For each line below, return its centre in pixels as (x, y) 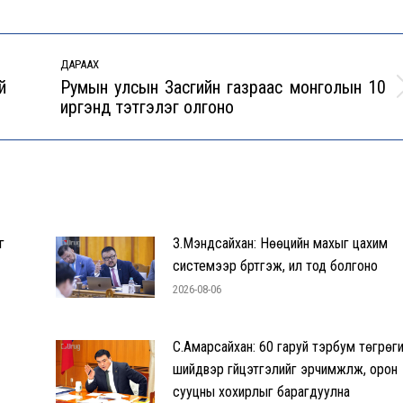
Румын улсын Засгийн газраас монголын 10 (223, 87)
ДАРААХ (79, 64)
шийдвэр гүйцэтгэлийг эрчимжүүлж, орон (285, 369)
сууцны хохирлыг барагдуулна (261, 391)
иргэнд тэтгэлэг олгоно (147, 107)
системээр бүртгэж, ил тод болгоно (275, 265)
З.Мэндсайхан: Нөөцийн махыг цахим (280, 243)
